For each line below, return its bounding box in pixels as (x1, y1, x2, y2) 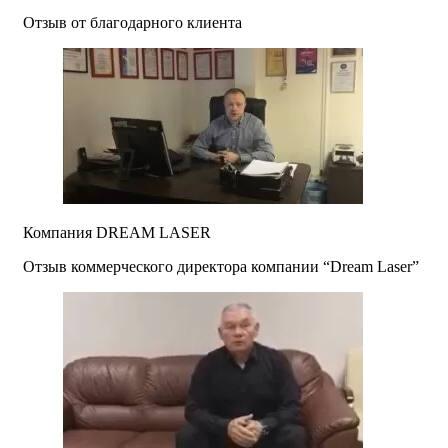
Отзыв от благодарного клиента (23, 14, 242, 32)
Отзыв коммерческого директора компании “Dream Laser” (23, 258, 419, 276)
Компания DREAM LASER (23, 224, 211, 242)
